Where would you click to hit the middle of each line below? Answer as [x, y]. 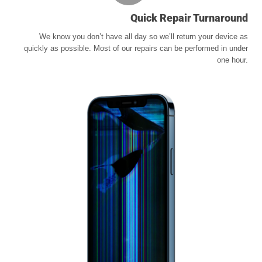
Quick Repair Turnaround [189, 18]
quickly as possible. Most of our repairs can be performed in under [136, 49]
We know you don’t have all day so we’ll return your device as [144, 37]
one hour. [232, 60]
